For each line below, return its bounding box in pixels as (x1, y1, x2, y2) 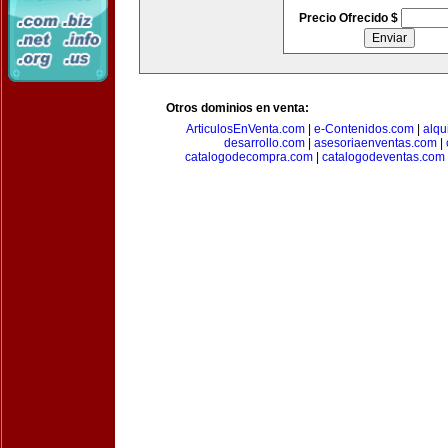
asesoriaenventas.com (313, 136, 437, 150)
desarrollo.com (223, 136, 305, 150)
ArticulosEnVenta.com (185, 122, 305, 136)
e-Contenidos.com (313, 122, 414, 136)
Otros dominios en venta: (166, 101, 309, 115)
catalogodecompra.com (184, 150, 313, 164)
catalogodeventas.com (321, 150, 445, 164)
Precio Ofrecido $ (298, 11, 401, 25)
